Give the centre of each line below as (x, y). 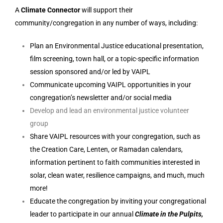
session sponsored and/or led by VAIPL (90, 72)
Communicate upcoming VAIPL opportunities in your (111, 85)
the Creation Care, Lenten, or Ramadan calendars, (106, 149)
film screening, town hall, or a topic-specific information (114, 59)
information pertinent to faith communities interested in (115, 162)
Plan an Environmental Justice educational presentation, (117, 46)
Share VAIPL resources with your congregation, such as (115, 136)
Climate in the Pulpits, (169, 214)
